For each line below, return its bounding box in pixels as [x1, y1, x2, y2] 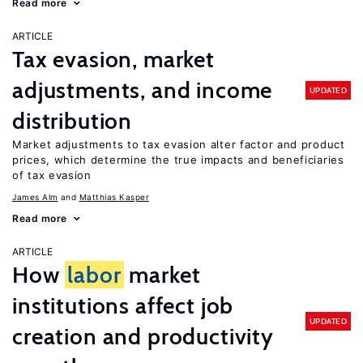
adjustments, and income [12, 76, 273, 104]
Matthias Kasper [79, 192, 149, 202]
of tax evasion [12, 169, 92, 181]
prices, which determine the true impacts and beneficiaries [12, 153, 344, 166]
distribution [12, 107, 133, 135]
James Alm [12, 192, 58, 202]
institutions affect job [12, 292, 234, 319]
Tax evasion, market [12, 45, 215, 73]
